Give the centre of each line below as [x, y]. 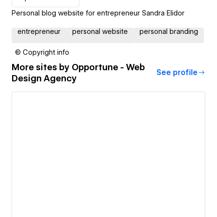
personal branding [169, 31]
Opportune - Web [108, 67]
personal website [100, 31]
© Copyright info [42, 52]
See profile [177, 72]
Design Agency [44, 78]
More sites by [42, 67]
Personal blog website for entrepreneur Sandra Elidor [98, 13]
